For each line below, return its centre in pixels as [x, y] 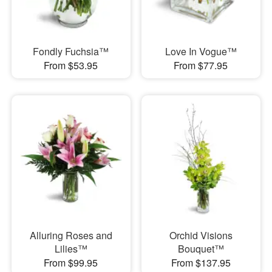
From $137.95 [201, 263]
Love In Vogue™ [201, 51]
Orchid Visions [201, 235]
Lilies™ [71, 249]
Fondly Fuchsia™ [71, 51]
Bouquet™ [201, 249]
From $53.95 [71, 65]
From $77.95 [201, 65]
